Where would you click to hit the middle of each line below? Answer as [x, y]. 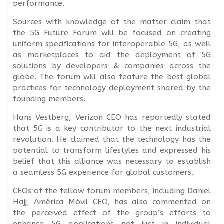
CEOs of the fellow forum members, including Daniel [112, 191]
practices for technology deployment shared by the [112, 88]
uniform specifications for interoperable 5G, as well [112, 44]
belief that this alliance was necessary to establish [112, 161]
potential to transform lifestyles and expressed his [112, 150]
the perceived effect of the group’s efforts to [112, 213]
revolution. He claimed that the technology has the [112, 139]
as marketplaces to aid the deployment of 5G [112, 55]
